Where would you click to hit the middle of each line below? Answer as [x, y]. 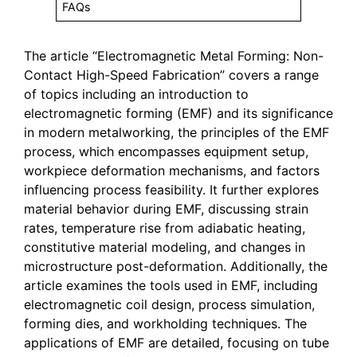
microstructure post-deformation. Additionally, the [176, 267]
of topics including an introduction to [136, 94]
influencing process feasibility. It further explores [171, 190]
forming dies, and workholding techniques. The [165, 324]
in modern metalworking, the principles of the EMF [177, 133]
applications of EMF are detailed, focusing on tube [177, 343]
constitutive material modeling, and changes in [165, 247]
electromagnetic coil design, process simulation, [169, 305]
